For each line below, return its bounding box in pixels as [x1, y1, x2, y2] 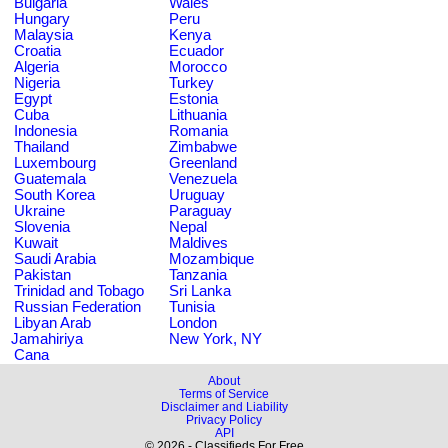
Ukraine [14, 202, 65, 219]
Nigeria [14, 74, 60, 91]
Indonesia [14, 122, 77, 139]
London [169, 314, 217, 331]
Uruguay [169, 186, 225, 203]
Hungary [14, 10, 70, 27]
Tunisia [169, 298, 215, 315]
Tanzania [169, 266, 227, 283]
